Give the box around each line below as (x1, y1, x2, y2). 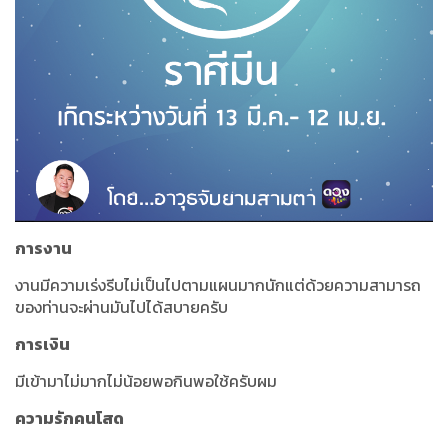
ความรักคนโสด (15, 406, 124, 431)
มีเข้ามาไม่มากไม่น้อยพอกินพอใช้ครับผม (15, 369, 277, 394)
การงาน (15, 236, 72, 261)
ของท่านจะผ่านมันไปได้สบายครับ (15, 295, 228, 320)
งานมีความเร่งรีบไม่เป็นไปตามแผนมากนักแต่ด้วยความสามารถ (15, 273, 421, 298)
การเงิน (15, 332, 70, 357)
